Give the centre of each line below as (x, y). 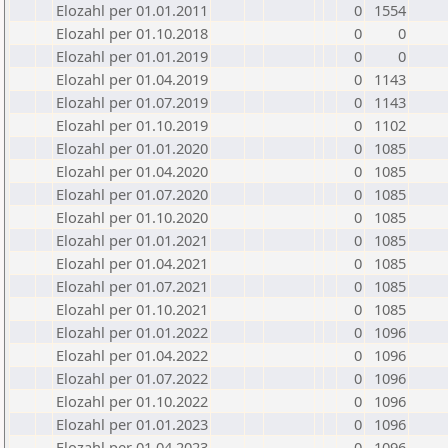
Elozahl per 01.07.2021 (132, 286)
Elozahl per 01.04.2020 (132, 171)
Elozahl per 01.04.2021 (132, 263)
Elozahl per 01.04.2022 (132, 355)
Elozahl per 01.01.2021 (132, 240)
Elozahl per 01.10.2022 (132, 401)
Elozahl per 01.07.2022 (132, 378)
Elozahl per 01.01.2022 (132, 332)
